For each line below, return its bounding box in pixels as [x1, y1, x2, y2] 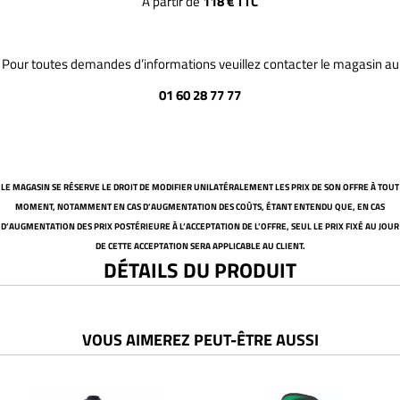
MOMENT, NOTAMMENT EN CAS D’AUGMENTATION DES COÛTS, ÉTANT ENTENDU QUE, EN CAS [15, 200, 385, 213]
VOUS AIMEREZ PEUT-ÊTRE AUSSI [81, 328, 319, 352]
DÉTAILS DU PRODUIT [104, 255, 296, 286]
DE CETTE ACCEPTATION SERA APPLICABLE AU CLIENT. [95, 239, 305, 253]
